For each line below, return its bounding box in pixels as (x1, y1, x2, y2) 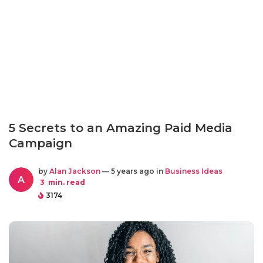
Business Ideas (165, 167, 222, 176)
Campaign (9, 136, 72, 150)
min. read (46, 178, 85, 187)
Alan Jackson (49, 167, 100, 176)
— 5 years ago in (100, 167, 165, 176)
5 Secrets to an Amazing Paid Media (9, 121, 232, 135)
